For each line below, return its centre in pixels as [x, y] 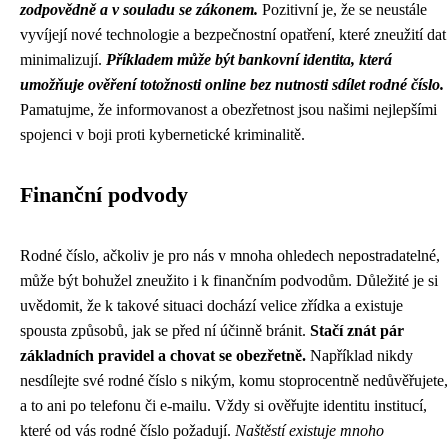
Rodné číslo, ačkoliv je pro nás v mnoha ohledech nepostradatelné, [230, 255]
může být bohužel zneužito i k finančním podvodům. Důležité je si [229, 280]
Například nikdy [359, 355]
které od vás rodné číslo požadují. [127, 430]
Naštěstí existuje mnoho [309, 430]
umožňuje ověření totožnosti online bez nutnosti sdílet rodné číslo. [232, 84]
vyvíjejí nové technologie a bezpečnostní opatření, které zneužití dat [233, 34]
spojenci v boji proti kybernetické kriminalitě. [162, 134]
